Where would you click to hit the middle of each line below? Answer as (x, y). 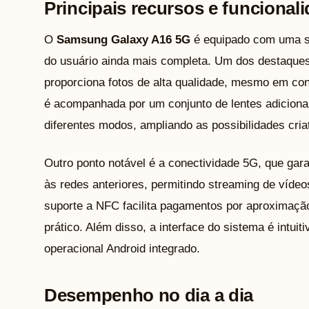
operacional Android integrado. (122, 248)
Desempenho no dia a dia (149, 295)
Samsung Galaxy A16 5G (123, 39)
